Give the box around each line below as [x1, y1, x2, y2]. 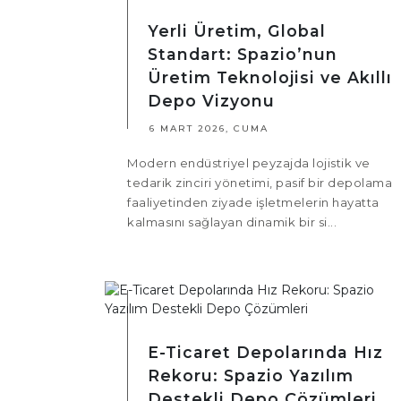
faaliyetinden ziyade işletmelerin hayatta [127, 195, 380, 210]
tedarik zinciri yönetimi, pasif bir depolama [127, 175, 392, 191]
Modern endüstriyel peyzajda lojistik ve [127, 156, 371, 171]
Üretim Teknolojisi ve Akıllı [148, 68, 392, 88]
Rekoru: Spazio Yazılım [148, 366, 354, 386]
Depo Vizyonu [148, 91, 275, 111]
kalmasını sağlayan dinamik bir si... [127, 215, 337, 230]
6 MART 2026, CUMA [149, 123, 269, 135]
